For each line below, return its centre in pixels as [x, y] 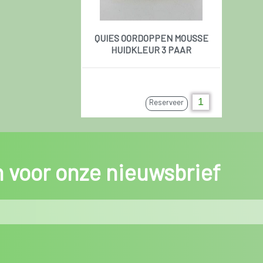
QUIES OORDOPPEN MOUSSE [151, 38]
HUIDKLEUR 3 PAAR [151, 49]
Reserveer [167, 102]
